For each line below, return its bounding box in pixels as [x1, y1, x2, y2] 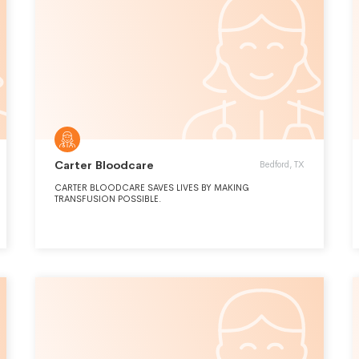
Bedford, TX [260, 159, 305, 170]
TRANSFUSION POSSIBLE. [54, 193, 162, 204]
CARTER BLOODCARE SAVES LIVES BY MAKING [54, 182, 249, 193]
